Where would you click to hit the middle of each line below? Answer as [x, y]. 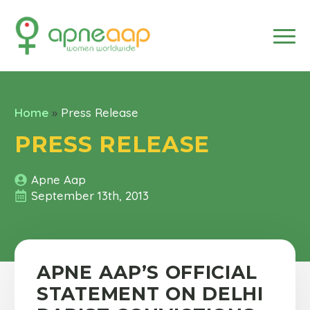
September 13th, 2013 [90, 195]
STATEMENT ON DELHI [150, 294]
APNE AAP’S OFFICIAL [147, 272]
